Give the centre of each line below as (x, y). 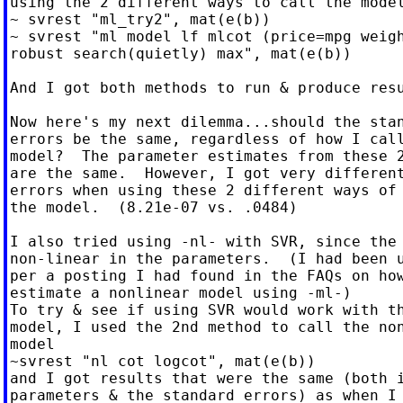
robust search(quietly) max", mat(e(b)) (180, 53)
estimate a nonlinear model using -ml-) (180, 292)
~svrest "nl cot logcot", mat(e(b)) (162, 361)
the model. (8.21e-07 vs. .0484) (153, 207)
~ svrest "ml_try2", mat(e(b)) (140, 19)
